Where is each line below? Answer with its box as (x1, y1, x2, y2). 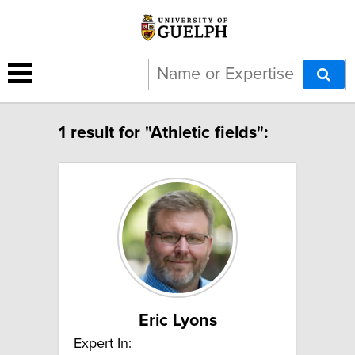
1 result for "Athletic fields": (59, 124, 268, 142)
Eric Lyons (138, 311, 217, 330)
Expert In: (74, 336, 132, 351)
